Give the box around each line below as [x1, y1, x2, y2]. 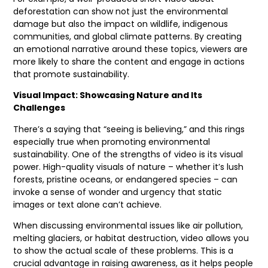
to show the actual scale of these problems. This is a [13, 245, 234, 257]
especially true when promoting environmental [13, 135, 211, 148]
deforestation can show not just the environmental [13, 5, 229, 17]
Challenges [13, 102, 66, 114]
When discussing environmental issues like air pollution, [13, 220, 243, 232]
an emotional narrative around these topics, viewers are [13, 42, 248, 55]
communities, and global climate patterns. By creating [13, 30, 242, 42]
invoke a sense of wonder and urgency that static [13, 185, 223, 198]
